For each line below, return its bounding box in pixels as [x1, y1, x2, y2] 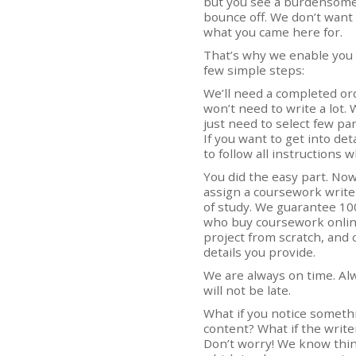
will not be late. [203, 282, 291, 298]
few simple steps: [203, 62, 304, 78]
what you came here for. [203, 24, 342, 40]
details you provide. [203, 244, 315, 260]
